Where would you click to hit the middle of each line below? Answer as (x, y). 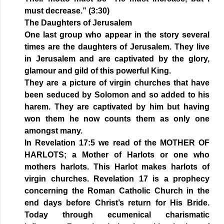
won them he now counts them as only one (117, 119)
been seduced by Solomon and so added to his (117, 95)
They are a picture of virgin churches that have (117, 83)
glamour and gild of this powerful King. (99, 71)
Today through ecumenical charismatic (117, 215)
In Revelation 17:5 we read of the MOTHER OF (117, 143)
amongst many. (54, 131)
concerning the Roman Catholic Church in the (117, 191)
